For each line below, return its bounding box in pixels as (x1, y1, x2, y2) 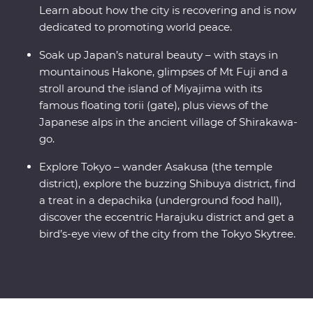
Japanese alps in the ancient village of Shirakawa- (39, 115, 298, 129)
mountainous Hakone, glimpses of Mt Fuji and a (39, 65, 288, 79)
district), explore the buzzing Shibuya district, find (39, 177, 296, 191)
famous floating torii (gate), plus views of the (39, 99, 268, 112)
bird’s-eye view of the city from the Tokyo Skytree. (39, 227, 296, 241)
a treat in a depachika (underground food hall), (39, 194, 282, 208)
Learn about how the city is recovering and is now (39, 3, 296, 17)
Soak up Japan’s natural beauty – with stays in (39, 48, 278, 62)
